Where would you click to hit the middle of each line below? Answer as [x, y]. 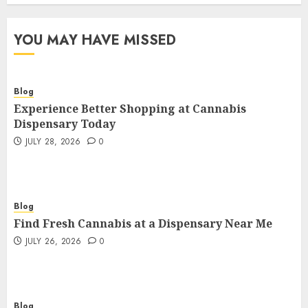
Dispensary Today [65, 124]
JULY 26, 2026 [53, 241]
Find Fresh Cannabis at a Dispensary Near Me [143, 223]
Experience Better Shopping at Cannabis [130, 109]
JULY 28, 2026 [53, 142]
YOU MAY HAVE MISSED [95, 40]
